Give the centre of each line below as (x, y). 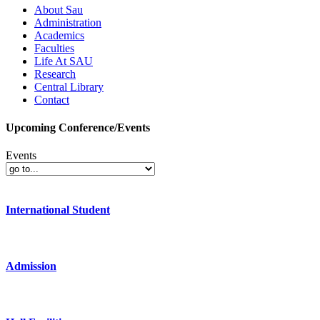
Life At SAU (64, 61)
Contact (52, 99)
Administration (68, 22)
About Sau (59, 9)
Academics (59, 35)
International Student (58, 210)
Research (55, 74)
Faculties (54, 48)
